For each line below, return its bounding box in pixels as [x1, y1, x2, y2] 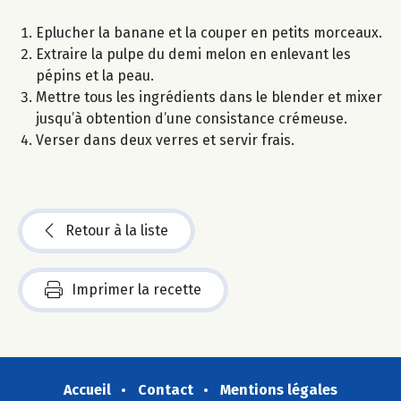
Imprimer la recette [72, 280, 201, 298]
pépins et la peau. [36, 66, 154, 84]
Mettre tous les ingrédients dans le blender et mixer [36, 88, 382, 106]
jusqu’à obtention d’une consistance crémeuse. [36, 109, 347, 127]
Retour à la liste [65, 221, 168, 239]
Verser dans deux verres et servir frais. [36, 131, 294, 149]
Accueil [64, 380, 111, 398]
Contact [138, 380, 193, 398]
